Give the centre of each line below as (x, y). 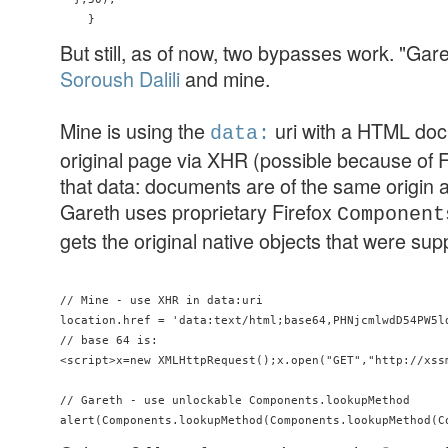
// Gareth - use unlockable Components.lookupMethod (235, 400)
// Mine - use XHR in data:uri (161, 300)
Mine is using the (135, 130)
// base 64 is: (109, 340)
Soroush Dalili (120, 78)
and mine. (225, 78)
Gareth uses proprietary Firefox (198, 211)
